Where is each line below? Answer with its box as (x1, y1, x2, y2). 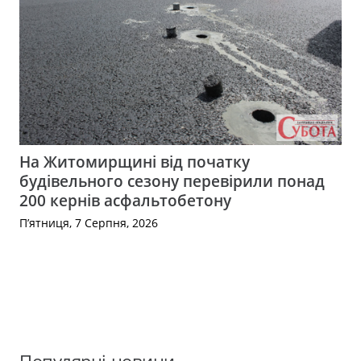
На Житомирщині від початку (19, 151, 250, 173)
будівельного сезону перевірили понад (19, 170, 325, 193)
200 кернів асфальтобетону (19, 189, 231, 212)
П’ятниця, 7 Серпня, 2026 (19, 215, 158, 230)
